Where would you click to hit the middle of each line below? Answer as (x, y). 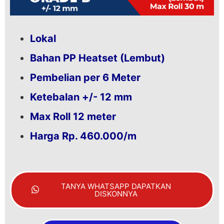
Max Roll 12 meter (73, 116)
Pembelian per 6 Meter (85, 77)
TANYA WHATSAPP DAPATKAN (116, 186)
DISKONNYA (116, 193)
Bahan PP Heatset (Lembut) (97, 58)
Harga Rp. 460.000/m (83, 136)
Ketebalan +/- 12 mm (81, 97)
